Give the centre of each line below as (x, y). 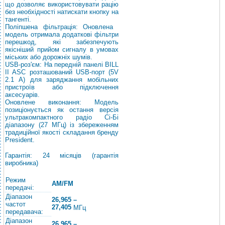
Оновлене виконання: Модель (62, 102)
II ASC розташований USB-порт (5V (62, 72)
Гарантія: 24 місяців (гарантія (62, 155)
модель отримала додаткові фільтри (62, 34)
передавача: (24, 212)
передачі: (20, 188)
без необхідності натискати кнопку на (62, 12)
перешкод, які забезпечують (62, 42)
